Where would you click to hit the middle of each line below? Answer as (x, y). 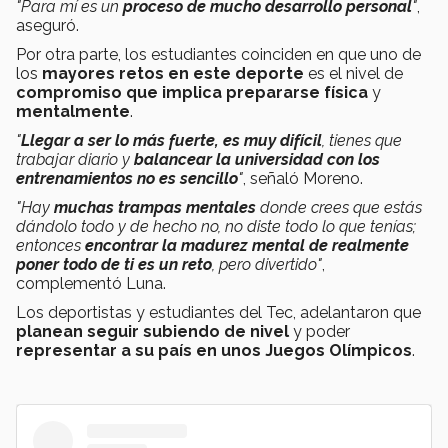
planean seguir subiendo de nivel (152, 332)
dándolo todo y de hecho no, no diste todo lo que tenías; (216, 227)
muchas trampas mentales (155, 208)
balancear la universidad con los (257, 160)
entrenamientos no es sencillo (127, 179)
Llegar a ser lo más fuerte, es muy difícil (171, 141)
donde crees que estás (339, 208)
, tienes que (362, 141)
